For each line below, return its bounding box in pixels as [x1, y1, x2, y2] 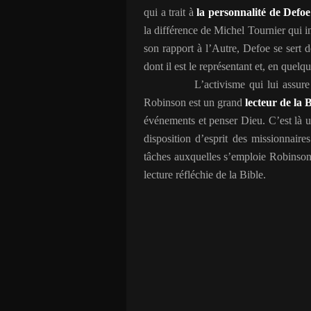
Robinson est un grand [144, 96, 242, 108]
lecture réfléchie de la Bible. [144, 169, 266, 180]
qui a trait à [144, 6, 194, 18]
